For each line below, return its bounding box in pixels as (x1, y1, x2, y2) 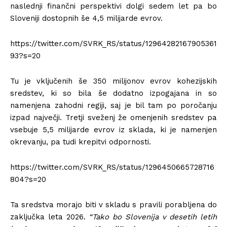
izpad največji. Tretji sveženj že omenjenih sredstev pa (10, 112, 217, 122)
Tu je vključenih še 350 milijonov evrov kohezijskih (10, 76, 217, 86)
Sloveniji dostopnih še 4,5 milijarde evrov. (10, 13, 163, 23)
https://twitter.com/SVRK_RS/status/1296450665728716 (10, 162, 214, 172)
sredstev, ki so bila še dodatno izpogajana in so (10, 88, 217, 98)
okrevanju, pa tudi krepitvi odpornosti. (10, 137, 151, 146)
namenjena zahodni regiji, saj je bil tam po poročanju (10, 100, 217, 110)
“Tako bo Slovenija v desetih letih (89, 212, 217, 221)
